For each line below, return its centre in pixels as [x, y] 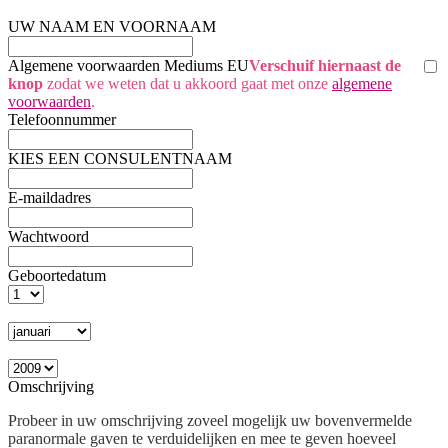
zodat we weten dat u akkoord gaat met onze [187, 83]
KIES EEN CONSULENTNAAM [120, 158]
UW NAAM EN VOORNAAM [112, 26]
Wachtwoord [48, 236]
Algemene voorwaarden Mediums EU [128, 65]
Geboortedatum [57, 275]
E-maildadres [49, 197]
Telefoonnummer [62, 119]
